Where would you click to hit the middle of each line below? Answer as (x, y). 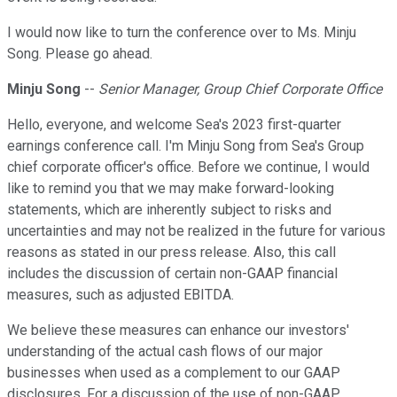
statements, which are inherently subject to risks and (169, 210)
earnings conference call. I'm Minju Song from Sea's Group (186, 146)
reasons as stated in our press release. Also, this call (171, 253)
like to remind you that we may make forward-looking (171, 189)
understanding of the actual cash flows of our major (165, 352)
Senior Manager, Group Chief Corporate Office (240, 90)
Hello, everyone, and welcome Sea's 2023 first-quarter (174, 125)
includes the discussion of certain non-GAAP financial (172, 274)
